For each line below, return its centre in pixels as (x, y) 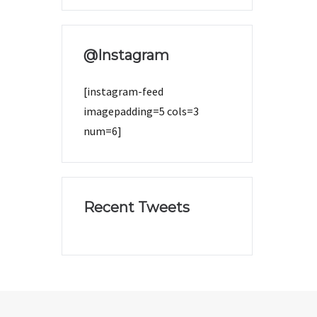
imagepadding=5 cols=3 (141, 111)
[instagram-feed (123, 91)
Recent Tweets (137, 207)
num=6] (103, 131)
